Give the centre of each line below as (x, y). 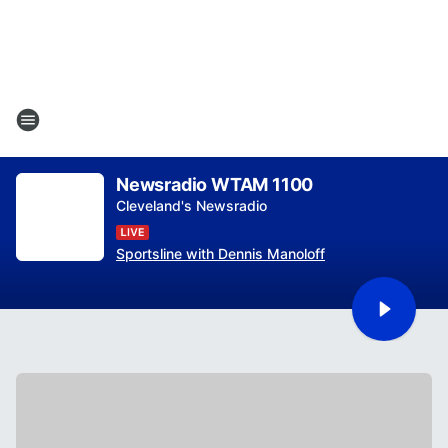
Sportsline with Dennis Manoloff (220, 253)
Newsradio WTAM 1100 (215, 184)
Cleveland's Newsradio (191, 205)
